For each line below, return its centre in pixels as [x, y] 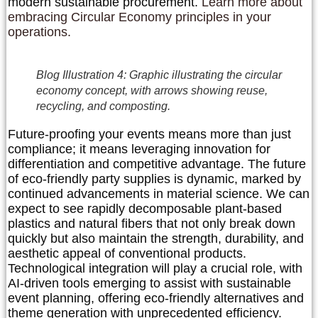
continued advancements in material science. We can [159, 194]
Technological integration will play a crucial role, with [155, 269]
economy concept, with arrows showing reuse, [152, 91]
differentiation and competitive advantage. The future [157, 164]
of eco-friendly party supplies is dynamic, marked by [154, 179]
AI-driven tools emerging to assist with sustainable [149, 284]
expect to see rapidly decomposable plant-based [145, 209]
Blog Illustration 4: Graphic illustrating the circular [159, 75]
